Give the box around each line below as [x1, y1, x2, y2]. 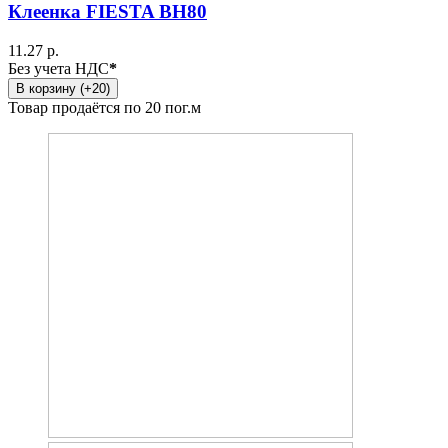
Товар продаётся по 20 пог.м [8, 98, 201, 116]
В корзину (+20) [16, 80, 110, 96]
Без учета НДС [8, 59, 109, 77]
